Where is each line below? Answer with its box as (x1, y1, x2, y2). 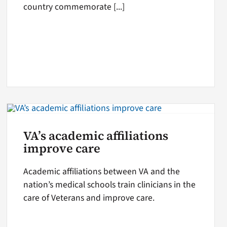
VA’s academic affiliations (23, 128, 169, 144)
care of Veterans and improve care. (23, 192, 155, 205)
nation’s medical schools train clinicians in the (23, 178, 196, 192)
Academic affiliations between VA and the (23, 165, 180, 178)
